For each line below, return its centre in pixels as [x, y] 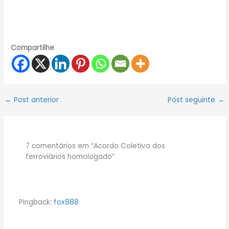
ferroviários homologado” [70, 156]
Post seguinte [192, 100]
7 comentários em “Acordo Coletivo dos [96, 146]
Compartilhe [33, 48]
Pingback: [36, 202]
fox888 [66, 202]
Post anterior [36, 100]
